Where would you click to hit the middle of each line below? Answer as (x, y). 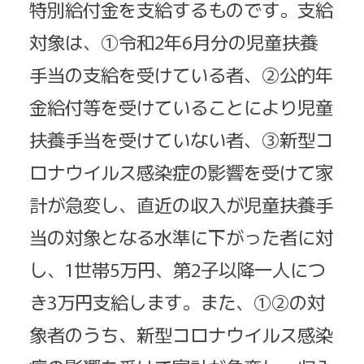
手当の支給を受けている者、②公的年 (181, 74)
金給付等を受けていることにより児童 (181, 107)
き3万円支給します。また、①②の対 (177, 302)
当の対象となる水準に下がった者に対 (181, 237)
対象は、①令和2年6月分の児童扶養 (173, 42)
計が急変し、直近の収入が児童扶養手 (181, 204)
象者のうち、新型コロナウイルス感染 (181, 334)
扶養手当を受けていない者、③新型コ (181, 139)
